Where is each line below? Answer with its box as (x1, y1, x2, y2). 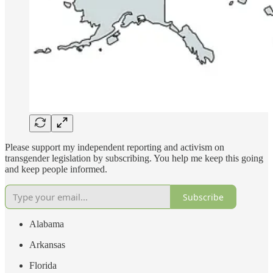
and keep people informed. (5, 164, 107, 175)
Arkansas (29, 239, 65, 250)
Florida (29, 260, 57, 271)
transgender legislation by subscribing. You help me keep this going (5, 153, 263, 164)
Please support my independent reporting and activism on (5, 142, 224, 153)
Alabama (29, 219, 64, 230)
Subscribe (183, 191, 224, 203)
